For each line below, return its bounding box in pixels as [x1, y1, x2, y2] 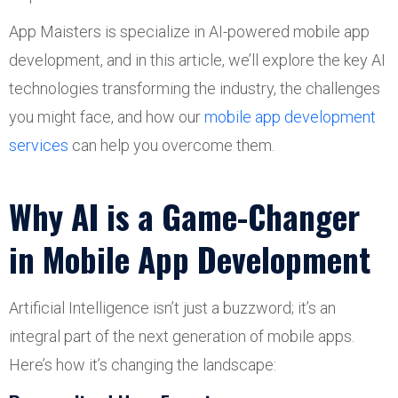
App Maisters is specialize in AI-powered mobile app [9, 22, 370, 41]
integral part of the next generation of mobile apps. [9, 327, 354, 346]
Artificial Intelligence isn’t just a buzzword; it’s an [9, 298, 336, 317]
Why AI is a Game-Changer [9, 192, 360, 241]
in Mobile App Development [9, 235, 370, 283]
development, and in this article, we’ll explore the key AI [9, 51, 386, 69]
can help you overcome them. [68, 136, 275, 155]
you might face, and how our [9, 107, 204, 126]
